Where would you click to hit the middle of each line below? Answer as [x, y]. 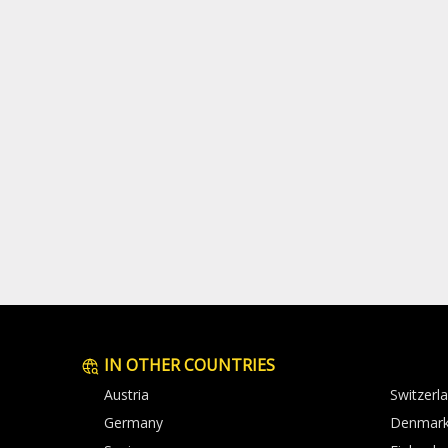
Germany [133, 423]
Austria [126, 395]
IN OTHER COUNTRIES [187, 365]
